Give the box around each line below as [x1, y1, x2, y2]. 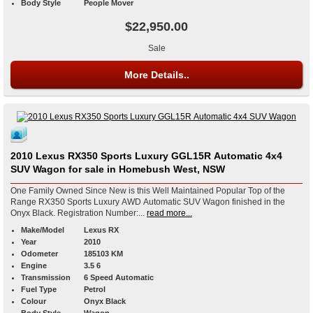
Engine [21, 261, 47, 270]
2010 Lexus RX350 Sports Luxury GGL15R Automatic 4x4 [10, 150, 265, 161]
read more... [147, 208, 192, 218]
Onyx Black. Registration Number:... [57, 208, 145, 218]
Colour [21, 296, 46, 305]
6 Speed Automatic [84, 272, 154, 282]
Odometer [21, 249, 58, 258]
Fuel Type [21, 284, 57, 293]
